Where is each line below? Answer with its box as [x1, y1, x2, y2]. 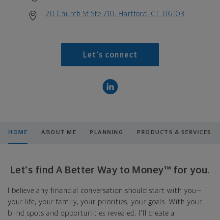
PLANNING [90, 129, 124, 136]
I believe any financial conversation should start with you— [8, 187, 202, 194]
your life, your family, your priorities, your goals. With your [8, 198, 202, 206]
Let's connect [82, 51, 137, 59]
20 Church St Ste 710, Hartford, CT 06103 [45, 10, 185, 18]
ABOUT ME [41, 129, 77, 136]
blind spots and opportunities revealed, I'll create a [8, 209, 175, 217]
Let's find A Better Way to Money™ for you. [10, 165, 210, 175]
